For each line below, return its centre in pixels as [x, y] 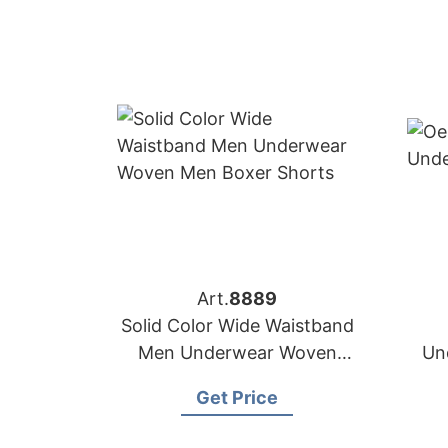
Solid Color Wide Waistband [237, 325]
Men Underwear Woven [237, 352]
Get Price [237, 397]
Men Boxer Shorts [237, 379]
